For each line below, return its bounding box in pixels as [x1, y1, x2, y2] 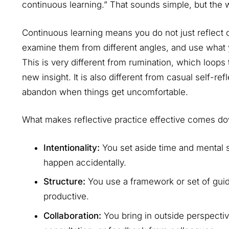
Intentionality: [43, 142, 100, 153]
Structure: [43, 176, 85, 187]
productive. [43, 191, 89, 202]
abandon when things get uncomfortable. [21, 86, 188, 97]
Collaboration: [43, 210, 101, 221]
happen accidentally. [43, 157, 126, 168]
